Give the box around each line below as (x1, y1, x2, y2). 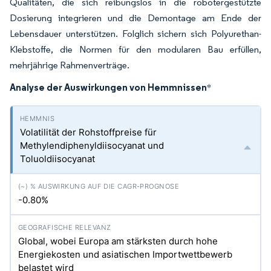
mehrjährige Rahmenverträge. (10, 59, 129, 71)
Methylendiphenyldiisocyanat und (20, 140, 164, 152)
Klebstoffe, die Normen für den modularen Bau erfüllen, (10, 44, 261, 56)
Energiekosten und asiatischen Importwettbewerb (18, 249, 232, 261)
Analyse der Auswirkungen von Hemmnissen (10, 81, 207, 94)
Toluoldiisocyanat (20, 153, 95, 165)
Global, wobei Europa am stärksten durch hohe (18, 235, 218, 247)
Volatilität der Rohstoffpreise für (20, 126, 157, 139)
